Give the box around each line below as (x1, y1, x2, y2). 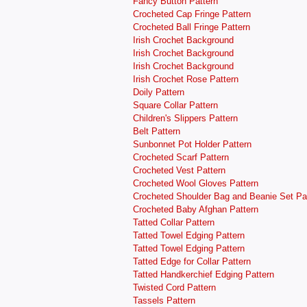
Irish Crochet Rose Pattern (133, 73, 238, 84)
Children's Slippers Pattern (133, 112, 238, 123)
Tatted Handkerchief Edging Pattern (133, 269, 274, 280)
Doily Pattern (133, 86, 184, 97)
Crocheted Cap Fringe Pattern (133, 8, 251, 19)
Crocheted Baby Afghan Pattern (133, 204, 258, 214)
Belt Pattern (133, 125, 180, 136)
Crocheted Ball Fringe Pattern (133, 21, 250, 32)
